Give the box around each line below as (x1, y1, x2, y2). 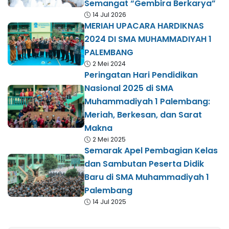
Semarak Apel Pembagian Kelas (84, 145, 218, 157)
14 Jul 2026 (93, 10, 126, 19)
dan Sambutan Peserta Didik (84, 158, 204, 170)
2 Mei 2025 (93, 135, 126, 144)
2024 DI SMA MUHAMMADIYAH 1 (84, 33, 212, 45)
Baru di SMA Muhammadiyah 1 (84, 171, 209, 184)
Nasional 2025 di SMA (84, 82, 173, 95)
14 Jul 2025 (93, 197, 126, 207)
